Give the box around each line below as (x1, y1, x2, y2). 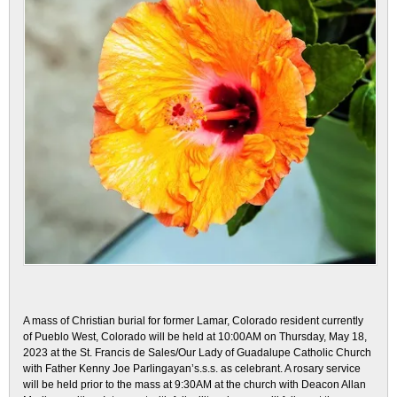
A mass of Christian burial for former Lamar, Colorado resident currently (23, 315, 363, 327)
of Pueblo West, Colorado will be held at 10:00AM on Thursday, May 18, (23, 331, 367, 343)
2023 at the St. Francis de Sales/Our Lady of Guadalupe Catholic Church (23, 346, 371, 359)
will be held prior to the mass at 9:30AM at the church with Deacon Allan (23, 378, 366, 391)
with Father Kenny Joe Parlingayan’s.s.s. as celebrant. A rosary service (23, 362, 361, 375)
